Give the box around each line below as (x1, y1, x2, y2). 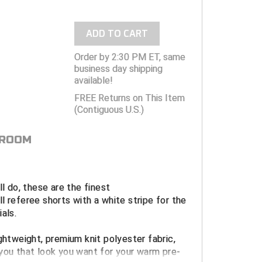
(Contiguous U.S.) (74, 104, 144, 116)
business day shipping (74, 63, 163, 75)
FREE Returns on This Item (74, 92, 185, 104)
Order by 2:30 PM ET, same (74, 51, 185, 63)
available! (74, 75, 113, 87)
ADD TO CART (85, 27, 148, 40)
